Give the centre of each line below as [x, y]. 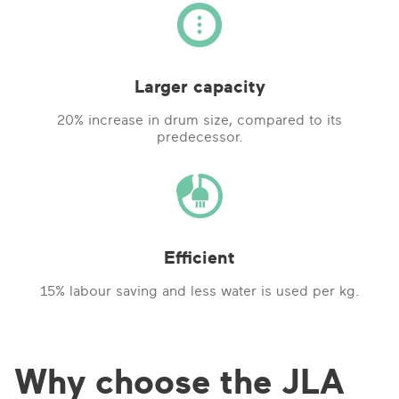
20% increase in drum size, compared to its [199, 120]
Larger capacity [199, 86]
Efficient [199, 257]
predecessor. [199, 137]
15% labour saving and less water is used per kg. [199, 291]
